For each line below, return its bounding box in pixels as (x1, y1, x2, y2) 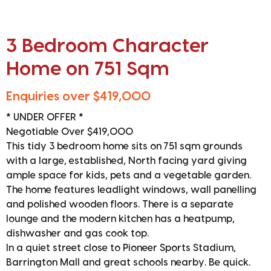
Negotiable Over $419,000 (6, 127, 133, 137)
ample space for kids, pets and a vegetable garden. (6, 171, 251, 181)
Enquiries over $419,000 (6, 91, 151, 103)
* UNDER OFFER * (6, 113, 83, 123)
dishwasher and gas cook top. (6, 229, 149, 239)
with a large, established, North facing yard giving (6, 156, 247, 166)
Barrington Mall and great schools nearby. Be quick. (6, 258, 250, 268)
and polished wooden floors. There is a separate (6, 200, 233, 210)
